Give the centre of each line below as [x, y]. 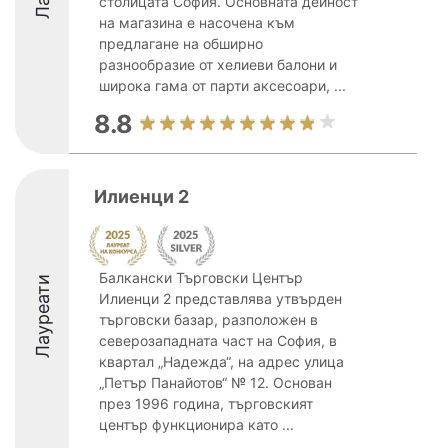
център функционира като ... [196, 424]
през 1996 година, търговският [206, 403]
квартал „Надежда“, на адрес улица [221, 361]
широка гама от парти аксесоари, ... [222, 85]
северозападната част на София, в [218, 340]
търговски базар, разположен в [208, 319]
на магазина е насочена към [197, 22]
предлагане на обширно [181, 43]
